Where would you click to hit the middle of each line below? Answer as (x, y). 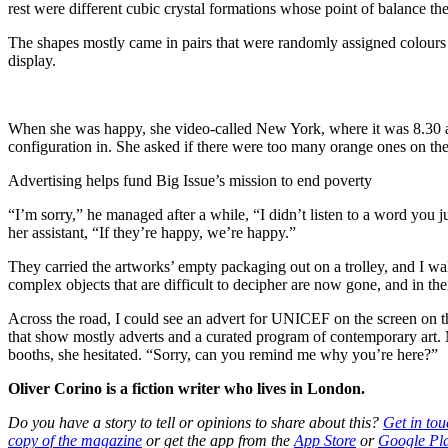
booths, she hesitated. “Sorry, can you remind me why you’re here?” (223, 354)
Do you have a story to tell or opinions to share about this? (195, 422)
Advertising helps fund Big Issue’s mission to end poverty (190, 180)
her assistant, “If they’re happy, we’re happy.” (154, 232)
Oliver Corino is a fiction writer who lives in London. (188, 388)
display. (36, 60)
